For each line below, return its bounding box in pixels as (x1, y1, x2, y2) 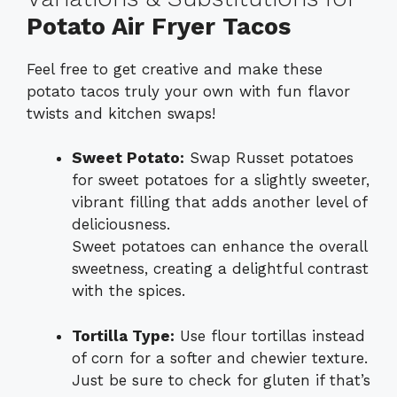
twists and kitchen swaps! (27, 104, 215, 122)
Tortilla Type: (72, 326, 175, 345)
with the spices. (72, 282, 185, 300)
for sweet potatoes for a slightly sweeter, (72, 171, 370, 190)
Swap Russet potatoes (184, 149, 354, 167)
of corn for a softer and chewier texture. (72, 348, 368, 367)
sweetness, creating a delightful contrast (72, 260, 369, 278)
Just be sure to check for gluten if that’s (72, 370, 370, 389)
